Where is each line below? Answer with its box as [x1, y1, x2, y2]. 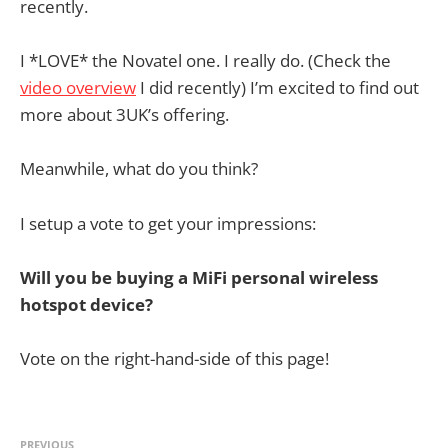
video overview [20, 76, 136, 100]
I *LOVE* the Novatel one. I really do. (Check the [20, 49, 391, 73]
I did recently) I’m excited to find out [136, 76, 419, 100]
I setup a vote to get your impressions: [20, 211, 316, 235]
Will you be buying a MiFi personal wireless [20, 265, 378, 289]
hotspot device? [20, 292, 153, 316]
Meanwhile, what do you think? [20, 157, 258, 181]
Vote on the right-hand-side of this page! [20, 346, 329, 370]
